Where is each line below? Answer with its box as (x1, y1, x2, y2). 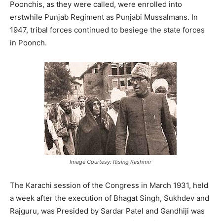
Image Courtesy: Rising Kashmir (70, 158, 151, 165)
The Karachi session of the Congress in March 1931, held (10, 180, 208, 190)
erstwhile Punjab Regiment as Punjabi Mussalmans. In (10, 12, 198, 22)
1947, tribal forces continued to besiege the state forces (10, 25, 205, 35)
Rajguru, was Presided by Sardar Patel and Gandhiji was (10, 206, 205, 216)
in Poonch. (10, 37, 47, 47)
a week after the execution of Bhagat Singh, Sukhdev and (10, 193, 209, 203)
